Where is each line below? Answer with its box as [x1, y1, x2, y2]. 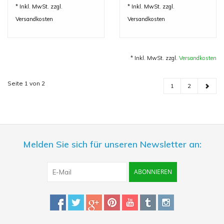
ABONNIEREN [134, 167, 172, 176]
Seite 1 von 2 [7, 79, 45, 87]
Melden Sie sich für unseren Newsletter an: [22, 138, 201, 150]
